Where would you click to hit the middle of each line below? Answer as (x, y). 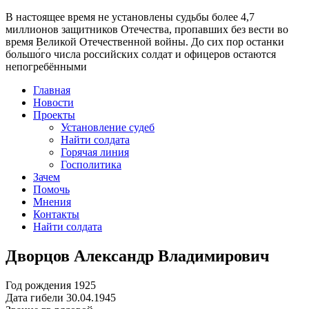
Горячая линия (95, 152)
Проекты (54, 115)
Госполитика (91, 165)
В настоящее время (52, 17)
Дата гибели (34, 297)
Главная (52, 90)
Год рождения (38, 285)
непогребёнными (46, 67)
